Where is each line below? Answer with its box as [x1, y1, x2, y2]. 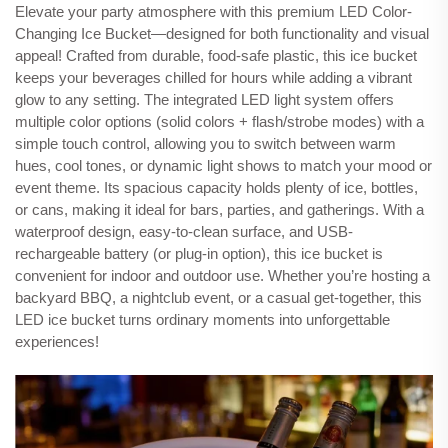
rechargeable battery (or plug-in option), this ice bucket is [15, 244, 383, 262]
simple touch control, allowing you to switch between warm [15, 134, 396, 152]
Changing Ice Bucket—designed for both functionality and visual [15, 24, 429, 42]
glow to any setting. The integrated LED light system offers [15, 90, 394, 108]
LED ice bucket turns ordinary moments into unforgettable [15, 310, 390, 328]
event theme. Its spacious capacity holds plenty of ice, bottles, [15, 178, 418, 196]
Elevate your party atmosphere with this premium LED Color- [15, 2, 412, 20]
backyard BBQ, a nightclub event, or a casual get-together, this [15, 288, 422, 306]
